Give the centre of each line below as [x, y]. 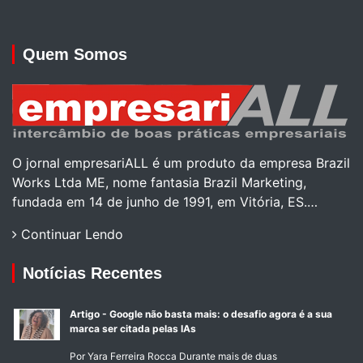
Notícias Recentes [92, 273]
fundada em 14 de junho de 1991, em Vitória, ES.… [165, 202]
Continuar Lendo [70, 235]
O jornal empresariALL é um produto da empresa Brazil [181, 163]
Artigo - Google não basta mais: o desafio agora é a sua [201, 314]
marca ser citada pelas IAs [133, 329]
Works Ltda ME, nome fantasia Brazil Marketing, [159, 183]
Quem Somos [75, 55]
